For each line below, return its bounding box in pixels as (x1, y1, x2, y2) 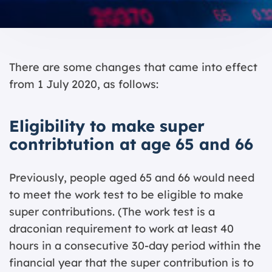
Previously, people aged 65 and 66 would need (9, 171, 254, 185)
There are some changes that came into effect (9, 60, 257, 74)
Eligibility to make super (9, 116, 205, 136)
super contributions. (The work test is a (9, 205, 215, 219)
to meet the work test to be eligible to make (9, 188, 243, 202)
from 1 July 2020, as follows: (9, 77, 158, 91)
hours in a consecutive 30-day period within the (9, 239, 261, 253)
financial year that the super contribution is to (9, 256, 254, 270)
